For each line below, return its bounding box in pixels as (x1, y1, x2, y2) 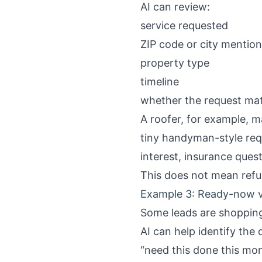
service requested (140, 19, 228, 32)
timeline (140, 75, 179, 88)
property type (140, 57, 209, 69)
